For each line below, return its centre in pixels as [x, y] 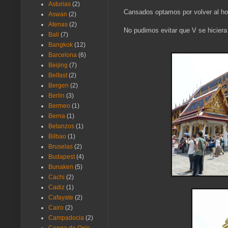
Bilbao [57, 137]
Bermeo [59, 106]
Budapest [62, 157]
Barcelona [63, 55]
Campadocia [66, 218]
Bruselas [61, 147]
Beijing [58, 65]
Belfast [58, 76]
